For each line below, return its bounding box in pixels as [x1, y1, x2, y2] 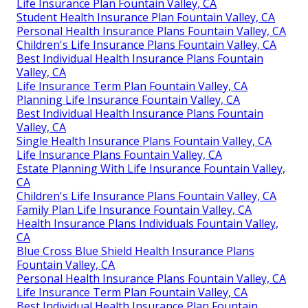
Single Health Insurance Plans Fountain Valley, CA [16, 133, 272, 149]
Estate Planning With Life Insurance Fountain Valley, [16, 161, 285, 177]
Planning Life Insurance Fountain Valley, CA [16, 92, 240, 108]
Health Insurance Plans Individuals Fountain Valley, [16, 216, 278, 232]
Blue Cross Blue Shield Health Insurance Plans [16, 243, 254, 259]
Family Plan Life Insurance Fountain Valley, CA [16, 202, 252, 218]
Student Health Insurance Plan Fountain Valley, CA [16, 10, 275, 25]
